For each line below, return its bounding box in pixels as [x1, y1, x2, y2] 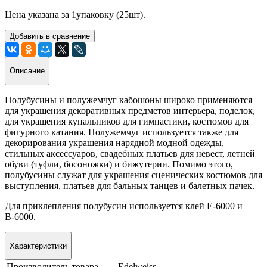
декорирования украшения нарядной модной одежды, [5, 137, 224, 148]
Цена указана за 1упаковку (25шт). [5, 9, 145, 20]
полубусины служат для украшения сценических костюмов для [5, 169, 262, 180]
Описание [10, 66, 45, 76]
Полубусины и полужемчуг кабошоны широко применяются [5, 94, 252, 105]
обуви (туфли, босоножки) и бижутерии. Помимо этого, [5, 159, 233, 169]
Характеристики [10, 241, 67, 250]
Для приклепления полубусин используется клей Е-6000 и [5, 200, 243, 211]
